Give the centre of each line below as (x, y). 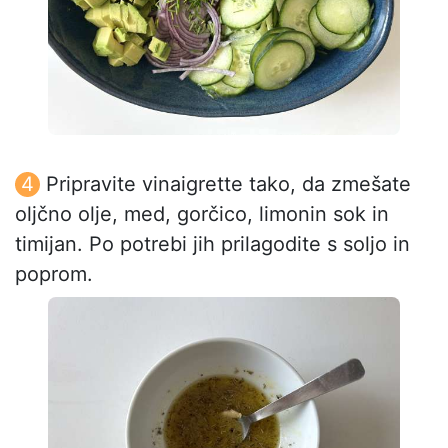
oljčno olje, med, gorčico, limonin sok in (202, 213)
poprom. (54, 273)
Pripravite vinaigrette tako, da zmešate (228, 183)
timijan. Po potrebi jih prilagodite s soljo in (212, 243)
